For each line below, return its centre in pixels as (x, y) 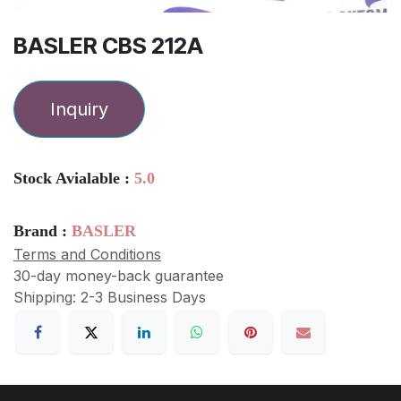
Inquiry (79, 110)
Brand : (43, 231)
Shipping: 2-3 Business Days (110, 298)
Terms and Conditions (87, 255)
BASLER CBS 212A (108, 46)
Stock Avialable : (74, 179)
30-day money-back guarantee (119, 276)
